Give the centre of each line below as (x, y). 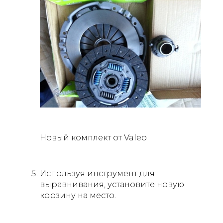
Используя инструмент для (97, 174)
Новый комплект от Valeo (93, 138)
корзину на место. (78, 196)
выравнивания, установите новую (112, 185)
